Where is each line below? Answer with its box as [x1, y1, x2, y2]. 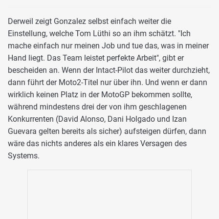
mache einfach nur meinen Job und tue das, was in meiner [8, 41, 209, 51]
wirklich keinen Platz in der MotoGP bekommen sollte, [8, 90, 192, 100]
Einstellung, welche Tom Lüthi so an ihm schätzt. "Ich [8, 29, 191, 39]
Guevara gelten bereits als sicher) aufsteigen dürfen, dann [8, 127, 206, 136]
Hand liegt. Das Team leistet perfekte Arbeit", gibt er [8, 53, 184, 63]
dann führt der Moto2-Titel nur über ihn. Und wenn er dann [8, 78, 207, 88]
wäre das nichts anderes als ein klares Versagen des [8, 139, 187, 149]
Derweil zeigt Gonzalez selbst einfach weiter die [8, 17, 171, 26]
